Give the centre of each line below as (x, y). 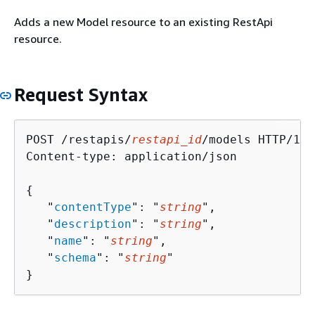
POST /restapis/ (79, 139)
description (93, 224)
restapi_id (167, 139)
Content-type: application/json (131, 156)
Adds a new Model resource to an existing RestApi (143, 22)
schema (75, 257)
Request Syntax (81, 95)
